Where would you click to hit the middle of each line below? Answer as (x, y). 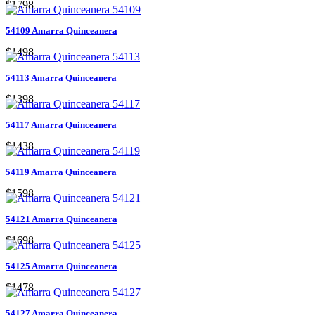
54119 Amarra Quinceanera (61, 172)
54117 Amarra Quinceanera (61, 124)
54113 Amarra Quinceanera (61, 77)
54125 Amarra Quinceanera (62, 266)
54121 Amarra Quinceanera (62, 219)
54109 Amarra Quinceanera (62, 30)
